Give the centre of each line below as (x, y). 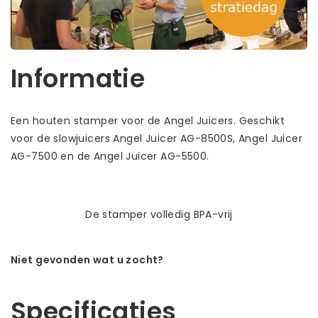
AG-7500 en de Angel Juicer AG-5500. (110, 156)
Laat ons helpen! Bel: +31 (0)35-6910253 (114, 274)
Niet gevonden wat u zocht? (87, 259)
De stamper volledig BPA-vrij (159, 214)
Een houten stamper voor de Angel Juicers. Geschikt (148, 120)
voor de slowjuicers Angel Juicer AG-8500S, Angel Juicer (157, 138)
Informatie (78, 78)
